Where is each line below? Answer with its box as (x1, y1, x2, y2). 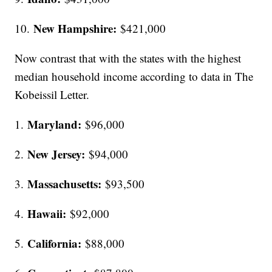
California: (27, 235, 82, 252)
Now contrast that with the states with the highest (15, 50, 242, 66)
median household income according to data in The (15, 69, 254, 84)
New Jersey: (27, 146, 89, 163)
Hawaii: (27, 205, 67, 222)
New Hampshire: (33, 20, 117, 37)
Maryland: (27, 116, 86, 133)
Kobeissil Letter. (15, 87, 93, 103)
